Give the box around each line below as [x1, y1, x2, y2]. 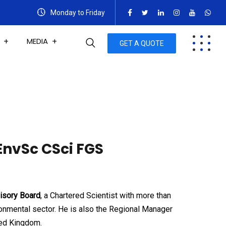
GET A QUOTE [120, 39, 164, 47]
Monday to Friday [49, 9, 105, 17]
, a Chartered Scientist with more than [40, 191, 171, 200]
